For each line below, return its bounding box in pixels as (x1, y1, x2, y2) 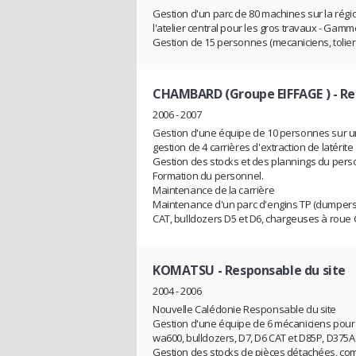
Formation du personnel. (153, 168, 264, 183)
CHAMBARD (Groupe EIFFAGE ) (153, 85, 331, 103)
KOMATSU (153, 261, 215, 279)
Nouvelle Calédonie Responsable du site (153, 301, 337, 316)
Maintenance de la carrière (153, 182, 275, 197)
